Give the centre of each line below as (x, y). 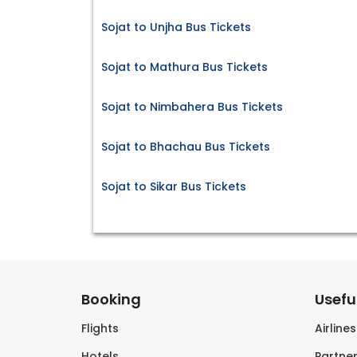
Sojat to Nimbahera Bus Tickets (192, 107)
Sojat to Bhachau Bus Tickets (186, 147)
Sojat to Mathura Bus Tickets (184, 67)
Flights (100, 329)
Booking (111, 300)
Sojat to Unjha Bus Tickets (176, 27)
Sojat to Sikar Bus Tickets (174, 187)
